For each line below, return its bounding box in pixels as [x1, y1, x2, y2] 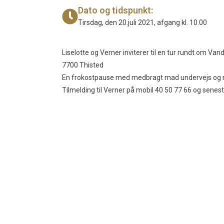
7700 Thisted [62, 61, 103, 69]
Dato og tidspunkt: [78, 5, 153, 16]
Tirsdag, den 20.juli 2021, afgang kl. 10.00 [78, 18, 207, 27]
